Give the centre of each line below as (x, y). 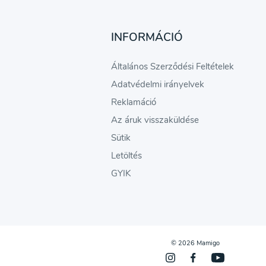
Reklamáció (133, 102)
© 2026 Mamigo (195, 243)
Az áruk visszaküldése (155, 120)
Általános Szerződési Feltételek (172, 66)
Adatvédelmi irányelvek (157, 84)
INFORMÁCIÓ (147, 37)
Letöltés (126, 156)
